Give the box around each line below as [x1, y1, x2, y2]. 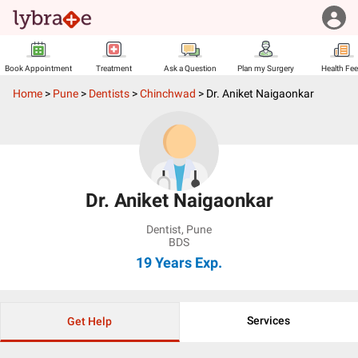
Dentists [89, 87, 129, 100]
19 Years [136, 254, 192, 271]
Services [247, 314, 291, 327]
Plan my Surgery [237, 64, 294, 73]
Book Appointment [4, 64, 72, 73]
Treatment [96, 64, 132, 73]
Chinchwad [140, 87, 196, 100]
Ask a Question [163, 64, 217, 73]
